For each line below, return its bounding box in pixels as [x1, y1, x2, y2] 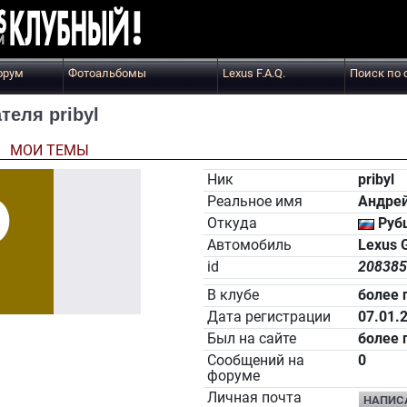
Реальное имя [206, 194, 303, 210]
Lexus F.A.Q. [223, 66, 285, 80]
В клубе [206, 287, 259, 303]
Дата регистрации [206, 309, 331, 325]
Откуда [206, 215, 257, 232]
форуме [206, 368, 260, 384]
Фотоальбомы [68, 66, 146, 80]
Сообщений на [206, 352, 304, 369]
